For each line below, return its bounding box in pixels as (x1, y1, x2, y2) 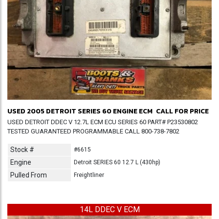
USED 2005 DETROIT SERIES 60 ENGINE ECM (7, 106, 153, 116)
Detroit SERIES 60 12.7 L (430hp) (74, 159, 160, 166)
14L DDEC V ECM (79, 205, 140, 214)
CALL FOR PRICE (155, 106, 209, 116)
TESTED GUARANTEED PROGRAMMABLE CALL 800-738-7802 (7, 128, 179, 135)
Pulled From (10, 171, 47, 179)
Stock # (10, 146, 34, 153)
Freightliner (74, 172, 104, 178)
